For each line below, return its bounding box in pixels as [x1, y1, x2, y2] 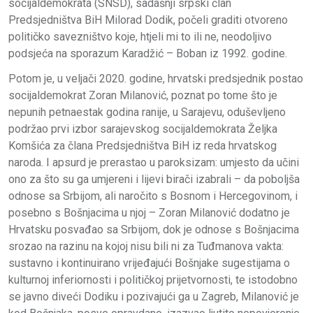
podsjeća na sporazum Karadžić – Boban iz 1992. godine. [8, 47, 287, 61]
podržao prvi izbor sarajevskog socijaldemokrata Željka [8, 122, 277, 136]
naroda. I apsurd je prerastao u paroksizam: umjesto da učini [8, 156, 299, 170]
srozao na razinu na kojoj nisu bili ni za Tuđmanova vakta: [8, 240, 284, 254]
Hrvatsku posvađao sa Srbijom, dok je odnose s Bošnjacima [8, 223, 299, 237]
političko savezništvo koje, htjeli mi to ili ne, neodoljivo [8, 30, 272, 44]
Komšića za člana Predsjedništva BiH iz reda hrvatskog [8, 139, 277, 153]
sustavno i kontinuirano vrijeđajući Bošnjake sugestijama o [8, 256, 290, 270]
